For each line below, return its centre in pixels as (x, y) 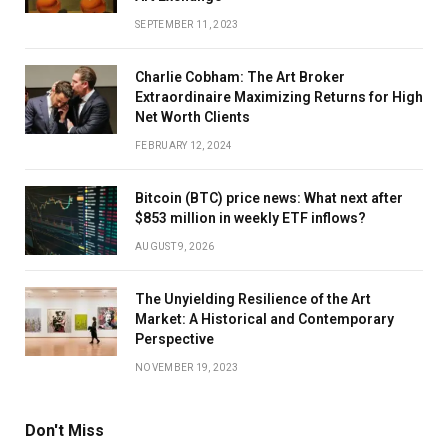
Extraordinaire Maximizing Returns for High (279, 97)
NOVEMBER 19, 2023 (187, 368)
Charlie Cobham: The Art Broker (240, 77)
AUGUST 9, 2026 (175, 247)
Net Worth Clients (192, 117)
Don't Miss (64, 431)
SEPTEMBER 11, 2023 (187, 25)
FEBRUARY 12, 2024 (184, 146)
